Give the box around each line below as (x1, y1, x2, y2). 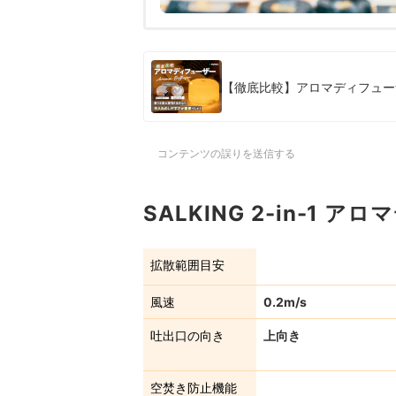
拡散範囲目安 (150, 257, 225, 273)
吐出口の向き (150, 328, 225, 344)
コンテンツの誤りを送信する (157, 147, 295, 161)
